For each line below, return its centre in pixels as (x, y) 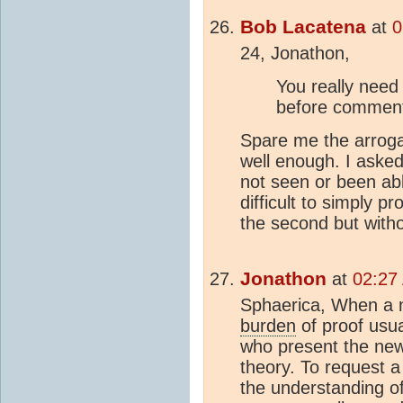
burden (268, 326)
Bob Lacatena (303, 27)
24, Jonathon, (295, 54)
